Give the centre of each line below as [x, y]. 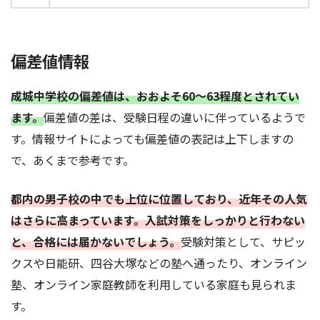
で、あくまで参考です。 [72, 160]
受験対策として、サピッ [243, 241]
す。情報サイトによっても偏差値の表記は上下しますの [152, 138]
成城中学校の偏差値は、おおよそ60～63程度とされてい [155, 95]
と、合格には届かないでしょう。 [96, 241]
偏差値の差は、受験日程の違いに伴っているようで [175, 117]
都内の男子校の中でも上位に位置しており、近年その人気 [159, 198]
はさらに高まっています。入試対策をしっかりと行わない [158, 220]
